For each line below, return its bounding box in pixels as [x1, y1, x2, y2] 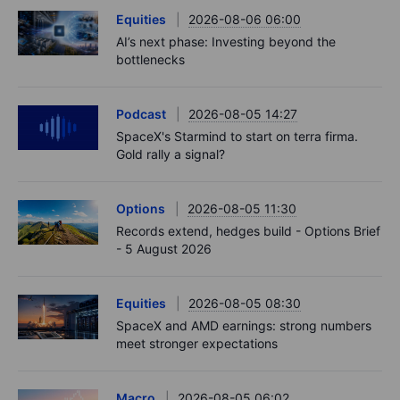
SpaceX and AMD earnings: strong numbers [116, 317, 371, 333]
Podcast [116, 105, 166, 121]
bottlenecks [116, 51, 185, 67]
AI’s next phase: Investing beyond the [116, 33, 336, 49]
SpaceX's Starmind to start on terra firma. [116, 128, 358, 144]
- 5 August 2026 [116, 240, 212, 256]
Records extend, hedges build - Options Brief [116, 222, 380, 238]
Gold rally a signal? [116, 146, 225, 162]
